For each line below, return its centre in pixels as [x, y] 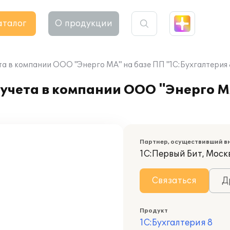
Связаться [174, 181]
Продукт [154, 211]
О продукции [84, 24]
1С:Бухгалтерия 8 [176, 223]
